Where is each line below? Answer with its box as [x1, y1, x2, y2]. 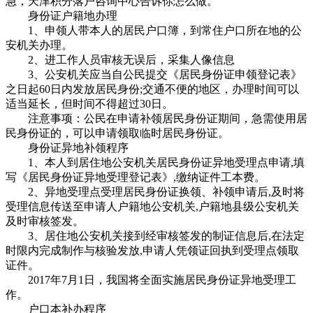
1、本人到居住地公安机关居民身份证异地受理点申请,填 [6, 156, 305, 168]
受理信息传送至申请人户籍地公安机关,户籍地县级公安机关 [6, 200, 299, 212]
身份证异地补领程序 [6, 141, 129, 154]
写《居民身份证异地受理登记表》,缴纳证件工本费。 [6, 170, 265, 183]
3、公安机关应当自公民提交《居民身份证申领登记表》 [6, 68, 302, 80]
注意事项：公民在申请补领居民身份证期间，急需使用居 [6, 112, 307, 124]
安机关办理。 [6, 38, 73, 51]
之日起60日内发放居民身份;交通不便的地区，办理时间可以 [6, 82, 299, 95]
